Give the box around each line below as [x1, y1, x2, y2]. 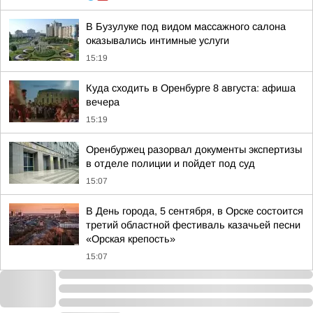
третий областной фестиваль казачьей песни [86, 219, 300, 231]
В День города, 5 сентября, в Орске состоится [86, 205, 303, 217]
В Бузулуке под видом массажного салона [86, 21, 286, 32]
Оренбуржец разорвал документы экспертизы [86, 144, 302, 155]
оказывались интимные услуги [86, 35, 229, 46]
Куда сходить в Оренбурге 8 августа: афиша [86, 82, 296, 94]
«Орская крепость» [86, 233, 175, 245]
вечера [86, 96, 119, 108]
